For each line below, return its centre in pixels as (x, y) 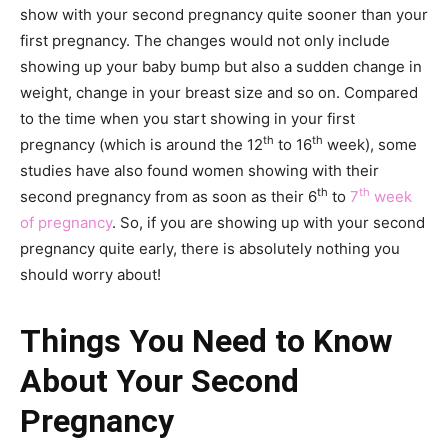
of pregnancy (66, 222)
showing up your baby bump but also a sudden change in (221, 66)
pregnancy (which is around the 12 (141, 144)
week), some (370, 144)
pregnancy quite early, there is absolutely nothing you (210, 248)
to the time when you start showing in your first (187, 118)
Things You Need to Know (206, 341)
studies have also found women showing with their (199, 170)
